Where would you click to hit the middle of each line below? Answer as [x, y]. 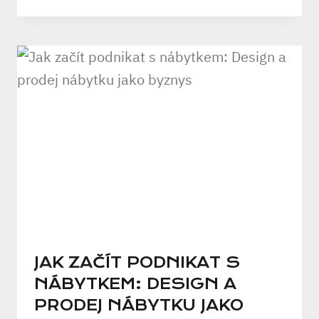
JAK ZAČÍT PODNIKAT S [137, 263]
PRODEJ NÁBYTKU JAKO [139, 306]
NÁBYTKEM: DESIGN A [135, 284]
